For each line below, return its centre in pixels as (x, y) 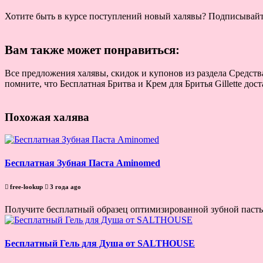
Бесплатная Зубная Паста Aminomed (82, 163)
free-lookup (26, 186)
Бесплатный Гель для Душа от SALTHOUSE (100, 243)
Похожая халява (47, 117)
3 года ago (65, 186)
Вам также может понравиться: (92, 50)
